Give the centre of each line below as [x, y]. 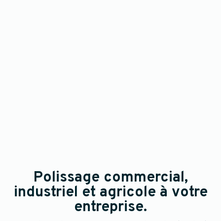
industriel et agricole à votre [110, 192]
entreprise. [110, 207]
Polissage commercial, [110, 178]
